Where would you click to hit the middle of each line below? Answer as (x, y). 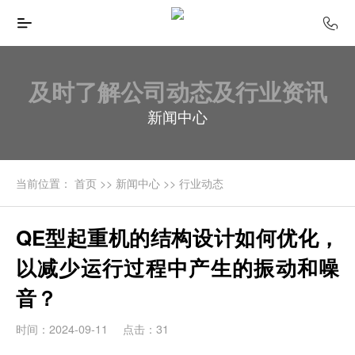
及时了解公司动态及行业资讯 (177, 91)
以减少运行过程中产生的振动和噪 (177, 267)
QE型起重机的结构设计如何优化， (177, 237)
